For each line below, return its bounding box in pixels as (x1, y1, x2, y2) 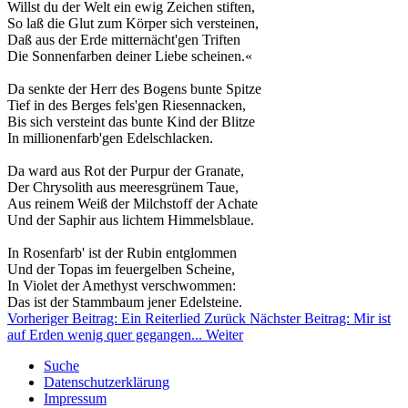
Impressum (44, 391, 107, 406)
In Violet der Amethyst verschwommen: (7, 278, 236, 293)
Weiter (206, 327, 243, 342)
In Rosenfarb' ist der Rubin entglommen (7, 245, 237, 260)
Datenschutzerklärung (44, 374, 169, 390)
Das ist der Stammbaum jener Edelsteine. (7, 294, 242, 310)
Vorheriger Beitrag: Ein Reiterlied (7, 311, 204, 326)
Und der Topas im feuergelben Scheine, (7, 261, 235, 277)
